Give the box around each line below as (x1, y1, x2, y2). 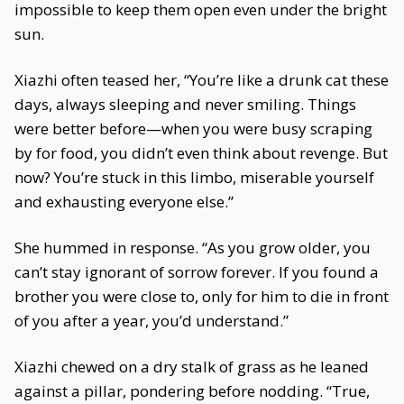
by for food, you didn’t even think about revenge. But (14, 142, 388, 163)
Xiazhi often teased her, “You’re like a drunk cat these (14, 69, 389, 90)
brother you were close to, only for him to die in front (14, 286, 389, 307)
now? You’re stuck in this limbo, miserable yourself (14, 167, 374, 188)
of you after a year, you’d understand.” (14, 310, 289, 331)
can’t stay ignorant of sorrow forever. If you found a (14, 262, 379, 282)
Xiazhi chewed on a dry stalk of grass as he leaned (14, 356, 369, 377)
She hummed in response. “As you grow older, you (14, 237, 371, 258)
